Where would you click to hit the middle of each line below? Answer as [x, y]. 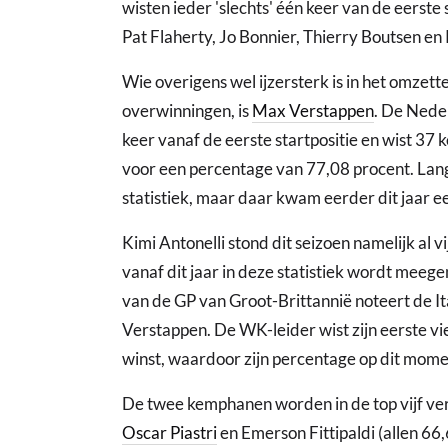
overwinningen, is [187, 111]
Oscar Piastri [169, 433]
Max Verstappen [313, 111]
